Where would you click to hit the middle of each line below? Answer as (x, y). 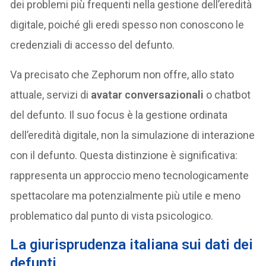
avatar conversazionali (148, 95)
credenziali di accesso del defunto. (93, 45)
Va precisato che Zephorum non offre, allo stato (122, 75)
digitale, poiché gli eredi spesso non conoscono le (127, 25)
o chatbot (227, 95)
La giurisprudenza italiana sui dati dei (132, 245)
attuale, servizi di (51, 95)
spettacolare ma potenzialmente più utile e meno (126, 196)
